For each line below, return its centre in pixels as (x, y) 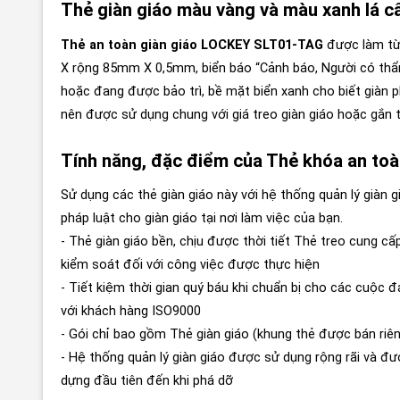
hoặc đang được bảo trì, (133, 91)
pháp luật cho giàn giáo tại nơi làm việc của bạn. (202, 219)
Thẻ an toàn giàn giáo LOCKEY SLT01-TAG (194, 45)
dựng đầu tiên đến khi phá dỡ (147, 381)
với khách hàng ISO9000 (131, 312)
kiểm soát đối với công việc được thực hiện (190, 265)
